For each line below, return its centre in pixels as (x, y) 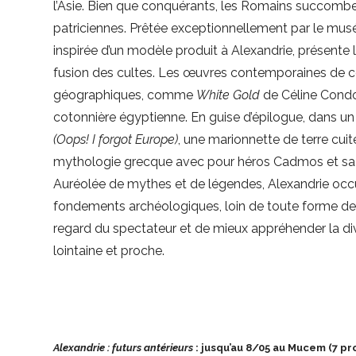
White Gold (228, 95)
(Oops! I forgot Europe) (116, 140)
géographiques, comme (125, 95)
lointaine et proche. (109, 251)
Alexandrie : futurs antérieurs (124, 348)
